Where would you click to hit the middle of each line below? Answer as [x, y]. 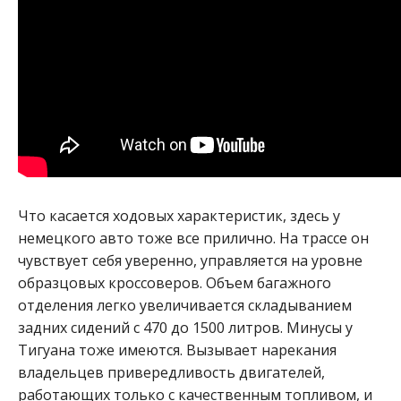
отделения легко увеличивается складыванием [185, 305]
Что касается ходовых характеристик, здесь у [179, 215]
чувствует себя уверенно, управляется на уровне [190, 260]
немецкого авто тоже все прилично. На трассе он [193, 238]
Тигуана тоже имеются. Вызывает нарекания [177, 350]
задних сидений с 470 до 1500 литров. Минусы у [185, 327]
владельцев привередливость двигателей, [171, 372]
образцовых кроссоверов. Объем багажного [175, 282]
